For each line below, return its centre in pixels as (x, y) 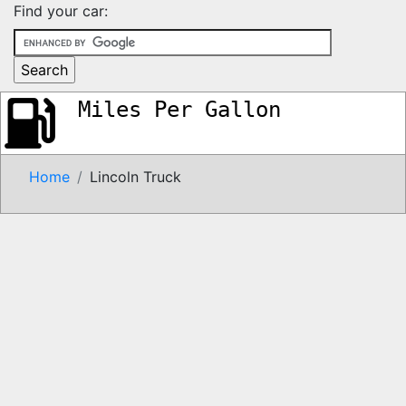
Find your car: (61, 11)
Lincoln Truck (135, 176)
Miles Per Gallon (179, 109)
